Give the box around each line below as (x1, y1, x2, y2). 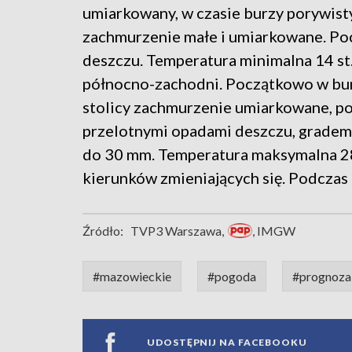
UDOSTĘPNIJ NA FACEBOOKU (147, 335, 307, 348)
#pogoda (207, 269, 256, 284)
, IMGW (252, 223, 296, 239)
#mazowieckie (93, 269, 171, 284)
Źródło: (82, 223, 123, 239)
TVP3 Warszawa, (130, 223, 224, 239)
